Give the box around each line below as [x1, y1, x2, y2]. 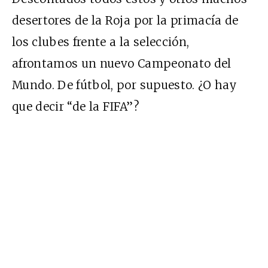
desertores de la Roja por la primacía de [12, 13, 239, 28]
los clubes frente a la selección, [12, 34, 190, 49]
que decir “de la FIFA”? [12, 99, 139, 114]
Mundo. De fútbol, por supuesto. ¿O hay [12, 77, 236, 92]
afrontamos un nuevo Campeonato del [12, 56, 232, 71]
